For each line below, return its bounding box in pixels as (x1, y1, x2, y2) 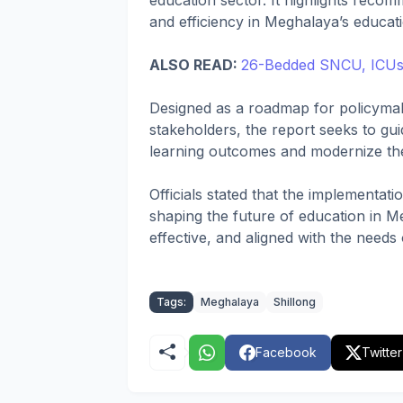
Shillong (273, 295, 316, 309)
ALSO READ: (149, 56, 241, 74)
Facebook (255, 345, 317, 360)
